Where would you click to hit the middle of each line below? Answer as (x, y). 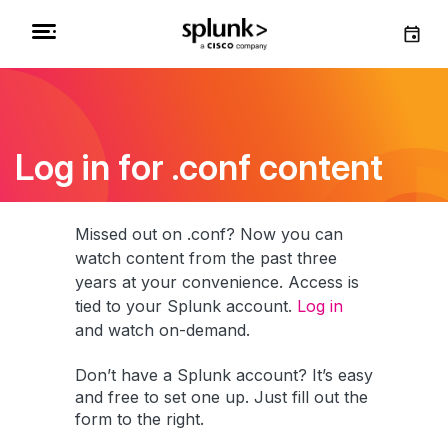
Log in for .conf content (199, 167)
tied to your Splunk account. (186, 306)
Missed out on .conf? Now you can (209, 234)
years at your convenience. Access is (217, 282)
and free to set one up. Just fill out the (221, 397)
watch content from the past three (206, 258)
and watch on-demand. (162, 330)
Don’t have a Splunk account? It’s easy (224, 375)
